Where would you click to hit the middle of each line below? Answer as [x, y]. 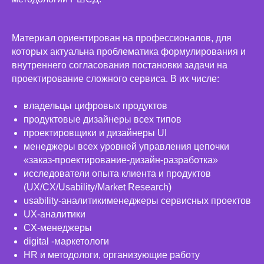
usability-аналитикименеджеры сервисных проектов [137, 201]
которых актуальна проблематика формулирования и [129, 52]
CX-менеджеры [58, 228]
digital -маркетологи [66, 242]
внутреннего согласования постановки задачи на [120, 65]
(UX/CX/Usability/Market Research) [98, 187]
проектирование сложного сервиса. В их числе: [115, 79]
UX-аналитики [55, 214]
